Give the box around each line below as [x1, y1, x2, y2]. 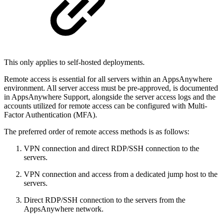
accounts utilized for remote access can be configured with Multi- [4, 102, 207, 111]
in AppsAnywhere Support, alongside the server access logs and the [4, 93, 216, 102]
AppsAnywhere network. [24, 205, 104, 214]
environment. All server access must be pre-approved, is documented [4, 84, 218, 93]
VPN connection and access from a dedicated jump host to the [24, 170, 218, 179]
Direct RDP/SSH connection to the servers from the [24, 196, 185, 205]
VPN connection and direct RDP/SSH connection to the [24, 144, 199, 153]
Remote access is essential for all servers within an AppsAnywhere [4, 75, 212, 84]
